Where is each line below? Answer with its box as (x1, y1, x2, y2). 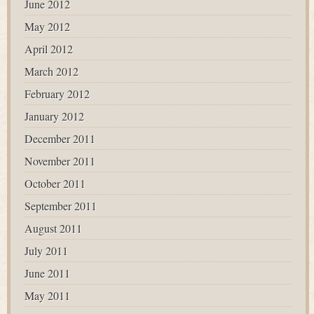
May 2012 (25, 19, 70, 34)
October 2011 (25, 176, 86, 191)
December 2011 (25, 131, 95, 146)
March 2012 (25, 64, 78, 78)
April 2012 (25, 41, 73, 56)
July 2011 (25, 243, 68, 258)
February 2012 (25, 86, 90, 101)
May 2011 (25, 288, 70, 303)
